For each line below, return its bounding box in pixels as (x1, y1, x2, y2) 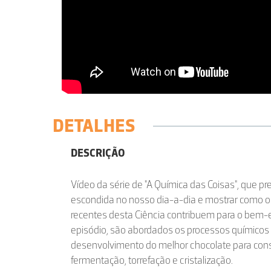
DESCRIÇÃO (71, 146, 125, 160)
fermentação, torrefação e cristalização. (71, 253, 233, 267)
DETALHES (53, 114, 135, 137)
